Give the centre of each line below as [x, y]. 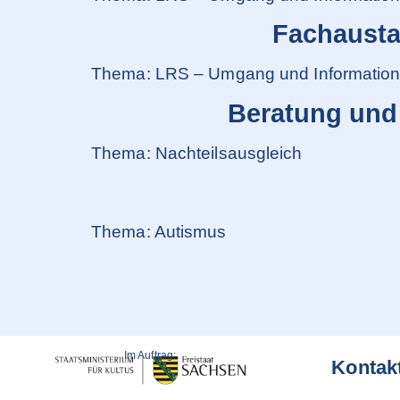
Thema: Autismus [159, 231]
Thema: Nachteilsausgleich [197, 153]
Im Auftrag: [150, 356]
